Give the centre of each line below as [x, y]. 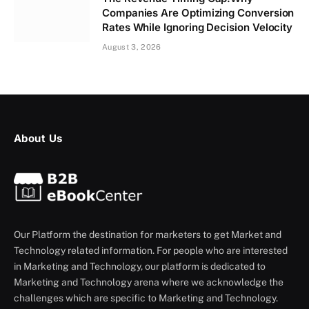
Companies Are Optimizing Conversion [198, 12]
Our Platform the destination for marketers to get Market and [148, 234]
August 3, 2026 [132, 47]
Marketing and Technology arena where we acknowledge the [149, 282]
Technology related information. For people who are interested [151, 250]
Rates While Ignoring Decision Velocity [198, 27]
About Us [38, 138]
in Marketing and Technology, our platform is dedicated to [140, 266]
